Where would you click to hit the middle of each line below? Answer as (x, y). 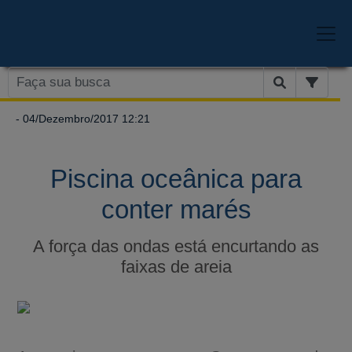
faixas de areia (176, 266)
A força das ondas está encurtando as (176, 246)
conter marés (176, 209)
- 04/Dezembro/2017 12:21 (81, 118)
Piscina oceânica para (176, 178)
